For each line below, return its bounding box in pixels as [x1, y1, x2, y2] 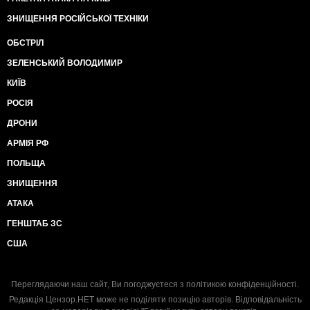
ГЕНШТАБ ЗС [7, 218, 62, 228]
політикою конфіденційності [186, 279, 297, 289]
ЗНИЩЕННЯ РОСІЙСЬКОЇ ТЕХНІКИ [7, 13, 149, 24]
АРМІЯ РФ [7, 138, 48, 148]
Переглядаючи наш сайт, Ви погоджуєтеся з [11, 279, 186, 289]
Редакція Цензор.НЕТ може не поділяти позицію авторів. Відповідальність [8, 294, 302, 304]
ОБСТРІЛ [7, 37, 44, 48]
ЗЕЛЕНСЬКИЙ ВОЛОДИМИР [7, 57, 122, 68]
